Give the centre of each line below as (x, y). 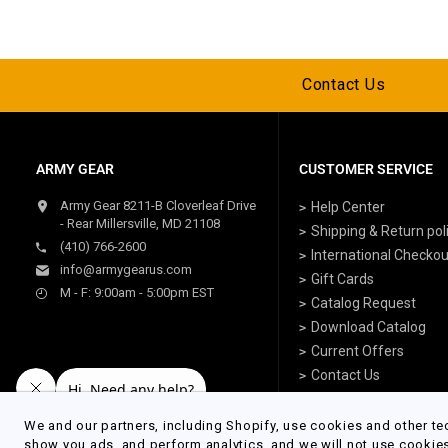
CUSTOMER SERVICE (365, 168)
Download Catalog (368, 326)
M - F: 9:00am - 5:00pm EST (137, 292)
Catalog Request (363, 302)
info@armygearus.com (126, 269)
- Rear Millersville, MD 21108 (140, 223)
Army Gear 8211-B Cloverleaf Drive (158, 205)
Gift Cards (342, 278)
